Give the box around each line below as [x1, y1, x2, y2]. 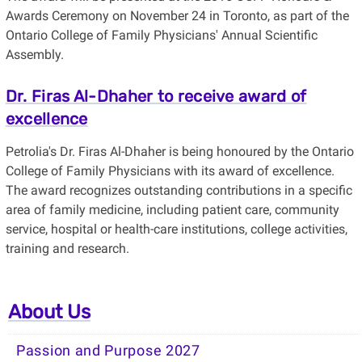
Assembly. [5, 46, 64, 62]
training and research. [5, 240, 129, 256]
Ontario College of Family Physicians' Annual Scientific [5, 27, 318, 43]
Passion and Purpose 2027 [16, 342, 200, 359]
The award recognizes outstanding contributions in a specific [5, 182, 352, 198]
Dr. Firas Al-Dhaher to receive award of [5, 86, 307, 106]
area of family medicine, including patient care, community [5, 201, 339, 217]
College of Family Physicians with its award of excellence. [5, 162, 335, 179]
